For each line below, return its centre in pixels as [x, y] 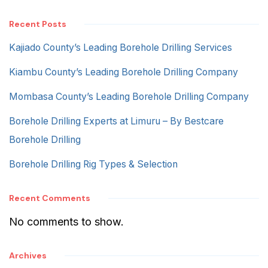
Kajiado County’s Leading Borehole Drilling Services [121, 48]
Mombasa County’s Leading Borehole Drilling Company [129, 97]
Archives [28, 256]
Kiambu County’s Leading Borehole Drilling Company [124, 72]
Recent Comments [50, 198]
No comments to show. [66, 222]
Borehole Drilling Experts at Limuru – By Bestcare [116, 121]
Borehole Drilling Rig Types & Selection [93, 165]
